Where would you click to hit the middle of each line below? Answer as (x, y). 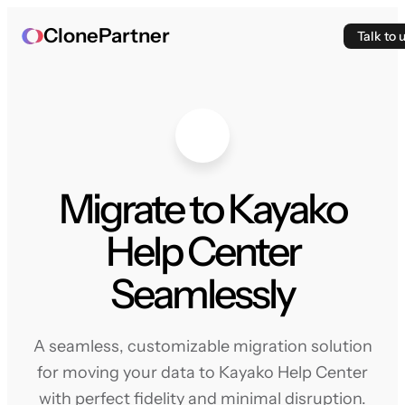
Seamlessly (202, 294)
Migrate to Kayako (202, 209)
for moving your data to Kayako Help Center (202, 372)
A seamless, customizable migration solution (202, 346)
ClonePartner (107, 36)
